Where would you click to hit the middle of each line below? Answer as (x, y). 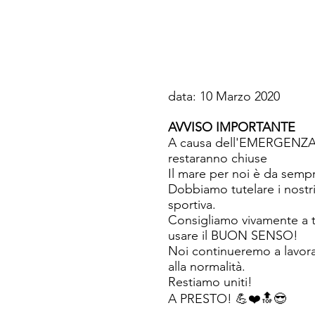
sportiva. (192, 205)
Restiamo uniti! (210, 282)
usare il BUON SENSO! (233, 236)
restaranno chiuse (218, 158)
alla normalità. (207, 266)
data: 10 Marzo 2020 (224, 96)
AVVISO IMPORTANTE (232, 127)
